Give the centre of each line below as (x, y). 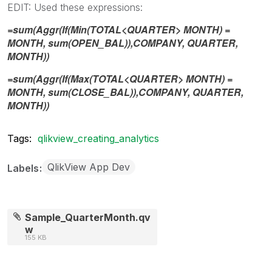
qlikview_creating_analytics (98, 138)
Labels (24, 168)
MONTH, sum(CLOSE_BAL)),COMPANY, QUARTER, (125, 92)
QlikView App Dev (89, 167)
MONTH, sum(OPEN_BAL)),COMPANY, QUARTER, (123, 42)
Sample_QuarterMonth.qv (88, 217)
